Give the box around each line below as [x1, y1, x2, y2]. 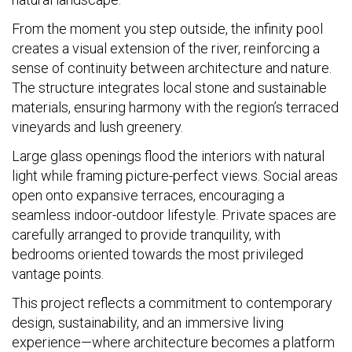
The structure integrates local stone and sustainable [12, 79, 327, 96]
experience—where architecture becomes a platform [12, 334, 335, 350]
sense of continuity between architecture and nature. [12, 60, 332, 76]
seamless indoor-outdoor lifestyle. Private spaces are [12, 207, 336, 223]
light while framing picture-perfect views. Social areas [12, 167, 338, 184]
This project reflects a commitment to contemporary [12, 295, 332, 311]
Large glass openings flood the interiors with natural [12, 148, 324, 164]
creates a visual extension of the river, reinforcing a [12, 40, 320, 57]
